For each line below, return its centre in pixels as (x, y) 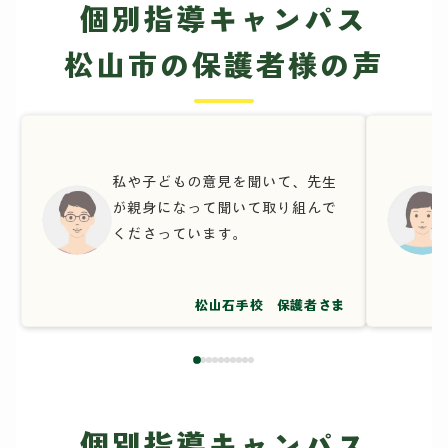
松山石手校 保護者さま (270, 305)
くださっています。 (179, 233)
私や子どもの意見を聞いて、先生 (224, 181)
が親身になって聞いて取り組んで (224, 207)
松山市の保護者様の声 (224, 65)
